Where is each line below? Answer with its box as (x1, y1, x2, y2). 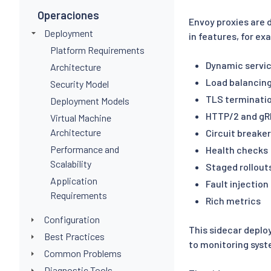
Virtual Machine (50, 111, 112, 123)
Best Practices (44, 230, 105, 242)
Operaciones (38, 8, 100, 22)
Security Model (50, 77, 109, 90)
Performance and (50, 143, 120, 155)
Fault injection (206, 177, 269, 189)
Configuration (44, 213, 100, 225)
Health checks (206, 143, 268, 155)
